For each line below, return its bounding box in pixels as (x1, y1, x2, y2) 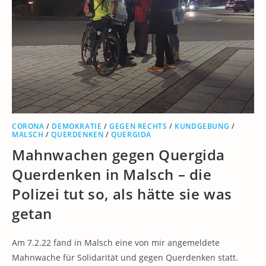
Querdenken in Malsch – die (12, 164, 212, 184)
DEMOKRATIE (52, 121, 102, 131)
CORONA (12, 121, 45, 131)
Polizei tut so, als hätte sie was (12, 184, 232, 204)
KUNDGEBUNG (175, 121, 230, 131)
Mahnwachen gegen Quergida (12, 145, 226, 164)
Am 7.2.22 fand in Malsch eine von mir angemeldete (12, 237, 220, 248)
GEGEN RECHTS (109, 121, 167, 131)
